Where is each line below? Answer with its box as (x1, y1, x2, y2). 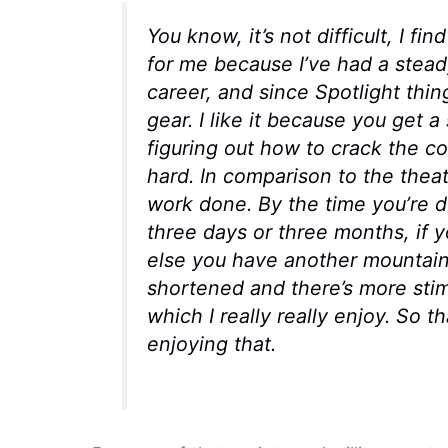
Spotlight (314, 80, 400, 105)
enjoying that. (146, 332, 276, 357)
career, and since (146, 80, 315, 105)
